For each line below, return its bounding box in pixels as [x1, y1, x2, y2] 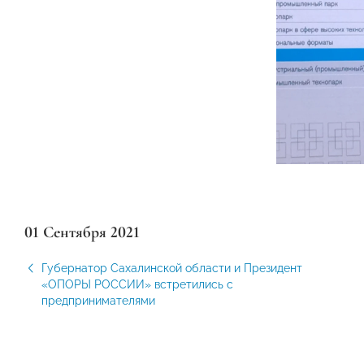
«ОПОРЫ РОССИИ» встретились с [41, 277, 233, 291]
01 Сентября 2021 [24, 222, 140, 242]
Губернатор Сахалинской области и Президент [41, 261, 302, 275]
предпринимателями [41, 293, 155, 307]
